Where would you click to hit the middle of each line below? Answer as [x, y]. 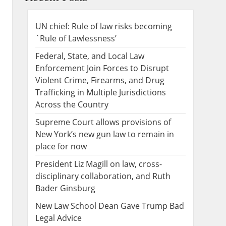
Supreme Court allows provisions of [103, 122]
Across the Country [72, 104]
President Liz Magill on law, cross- [99, 164]
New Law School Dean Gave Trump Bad [110, 206]
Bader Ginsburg [65, 188]
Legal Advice [59, 218]
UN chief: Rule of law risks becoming [104, 26]
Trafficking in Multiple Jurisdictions [101, 92]
